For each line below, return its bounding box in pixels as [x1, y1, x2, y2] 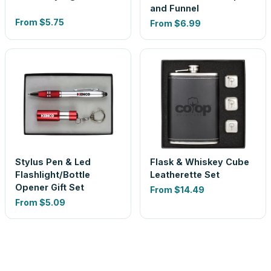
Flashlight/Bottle [15, 169, 90, 180]
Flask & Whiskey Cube [150, 157, 249, 167]
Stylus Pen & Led [15, 157, 91, 167]
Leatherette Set [150, 169, 220, 180]
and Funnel [150, 3, 199, 13]
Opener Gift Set [15, 182, 84, 192]
